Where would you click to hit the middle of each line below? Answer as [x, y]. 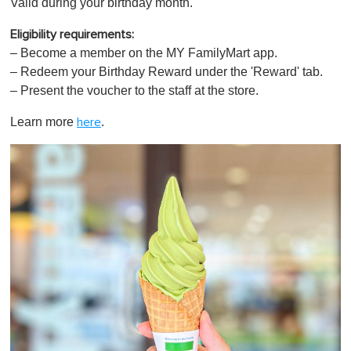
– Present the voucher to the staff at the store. [134, 90]
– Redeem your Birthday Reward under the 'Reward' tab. [166, 71]
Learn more [43, 121]
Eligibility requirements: [72, 34]
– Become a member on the [87, 52]
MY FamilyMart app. [222, 52]
